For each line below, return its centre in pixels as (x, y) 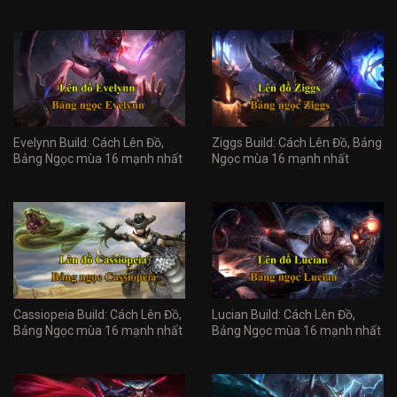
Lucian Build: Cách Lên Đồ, (284, 315)
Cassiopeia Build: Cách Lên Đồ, (97, 315)
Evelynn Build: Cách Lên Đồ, (89, 143)
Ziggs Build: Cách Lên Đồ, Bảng (297, 143)
